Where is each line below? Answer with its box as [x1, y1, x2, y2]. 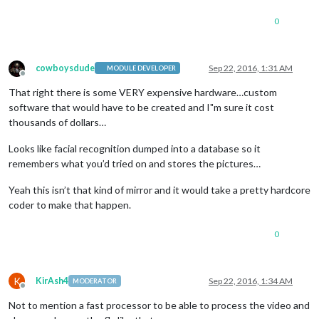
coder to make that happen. [9, 198, 131, 211]
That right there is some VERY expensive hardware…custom [9, 85, 277, 98]
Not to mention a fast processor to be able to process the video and [9, 298, 310, 311]
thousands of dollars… [9, 115, 106, 128]
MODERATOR [72, 277, 117, 286]
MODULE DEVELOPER [107, 64, 177, 73]
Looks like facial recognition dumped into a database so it [9, 142, 261, 155]
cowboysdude [36, 62, 95, 73]
